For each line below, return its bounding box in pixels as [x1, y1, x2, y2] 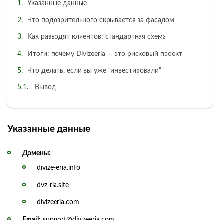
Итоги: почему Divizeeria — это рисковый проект [27, 50, 182, 57]
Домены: [22, 150, 51, 157]
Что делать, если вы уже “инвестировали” [27, 67, 161, 74]
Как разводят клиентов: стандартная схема [27, 33, 166, 41]
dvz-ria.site [37, 182, 69, 189]
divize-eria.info [37, 165, 80, 172]
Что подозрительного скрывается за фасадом [27, 17, 174, 24]
